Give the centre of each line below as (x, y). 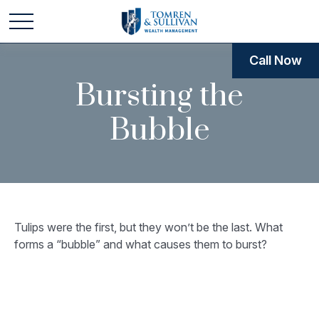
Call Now (276, 60)
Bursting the (159, 96)
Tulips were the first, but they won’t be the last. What (148, 227)
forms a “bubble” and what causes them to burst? (141, 244)
